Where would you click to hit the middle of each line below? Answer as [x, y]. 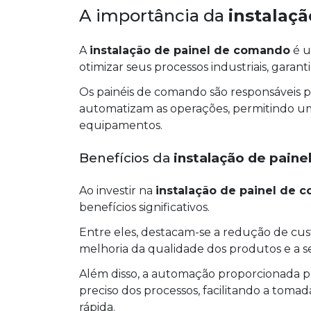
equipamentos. [121, 126]
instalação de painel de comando [190, 51]
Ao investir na [117, 191]
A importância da [154, 16]
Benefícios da [126, 158]
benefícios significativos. [144, 208]
